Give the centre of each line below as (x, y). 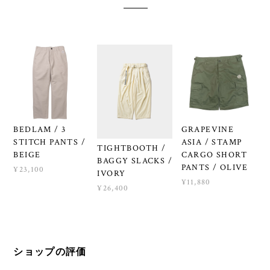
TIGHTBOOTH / (132, 149)
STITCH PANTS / (49, 143)
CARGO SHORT (214, 155)
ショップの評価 (50, 251)
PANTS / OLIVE (215, 168)
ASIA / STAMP (212, 143)
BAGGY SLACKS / (135, 161)
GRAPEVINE (208, 130)
